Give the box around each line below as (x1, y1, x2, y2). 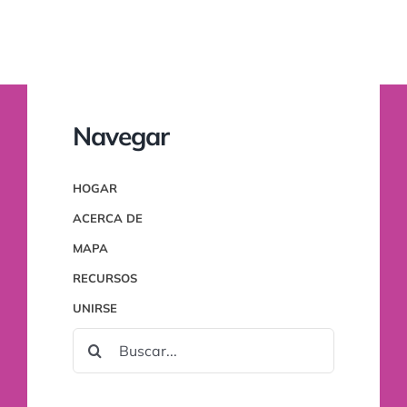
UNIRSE (72, 301, 117, 315)
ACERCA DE (72, 211, 143, 225)
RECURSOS (72, 271, 137, 285)
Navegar (72, 120, 169, 152)
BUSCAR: (71, 330, 124, 344)
